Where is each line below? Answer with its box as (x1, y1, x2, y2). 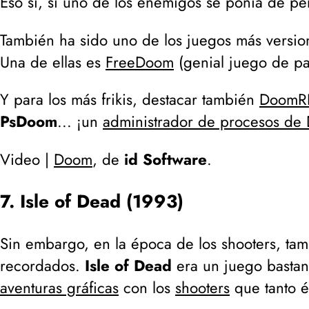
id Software (124, 148, 207, 170)
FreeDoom (106, 50, 174, 73)
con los (119, 277, 175, 299)
